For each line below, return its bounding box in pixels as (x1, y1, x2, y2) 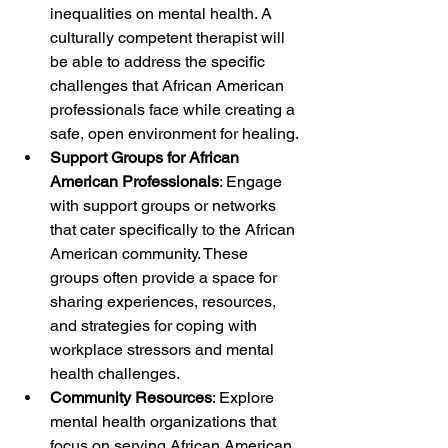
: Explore (212, 387, 278, 407)
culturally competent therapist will (50, 27, 289, 47)
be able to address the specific (50, 51, 269, 71)
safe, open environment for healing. (50, 123, 299, 143)
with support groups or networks (50, 195, 280, 215)
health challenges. (50, 363, 180, 383)
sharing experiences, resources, (50, 291, 280, 311)
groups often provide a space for (50, 267, 281, 287)
